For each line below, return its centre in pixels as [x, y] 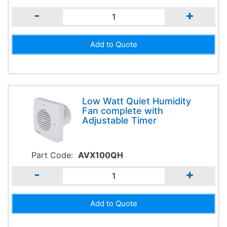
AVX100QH [101, 155]
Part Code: [53, 155]
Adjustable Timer [119, 120]
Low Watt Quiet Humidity [136, 101]
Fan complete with [122, 110]
